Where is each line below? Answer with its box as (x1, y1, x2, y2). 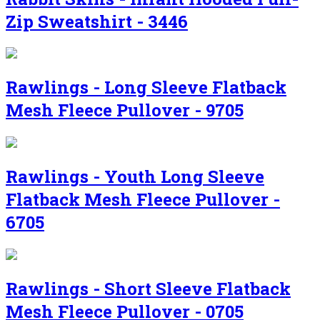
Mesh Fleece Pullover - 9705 (6, 99, 244, 122)
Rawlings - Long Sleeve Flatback (6, 76, 286, 99)
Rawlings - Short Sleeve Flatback (6, 276, 291, 300)
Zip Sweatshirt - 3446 (6, 9, 188, 33)
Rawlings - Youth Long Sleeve (6, 165, 264, 189)
